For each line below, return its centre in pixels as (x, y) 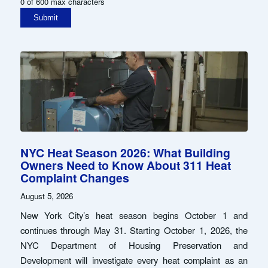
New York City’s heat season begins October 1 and (134, 215)
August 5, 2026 (46, 196)
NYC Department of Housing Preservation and (134, 245)
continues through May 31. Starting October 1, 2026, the (134, 230)
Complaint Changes (74, 177)
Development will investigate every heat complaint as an (134, 260)
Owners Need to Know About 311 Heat (125, 165)
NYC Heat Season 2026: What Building (125, 152)
